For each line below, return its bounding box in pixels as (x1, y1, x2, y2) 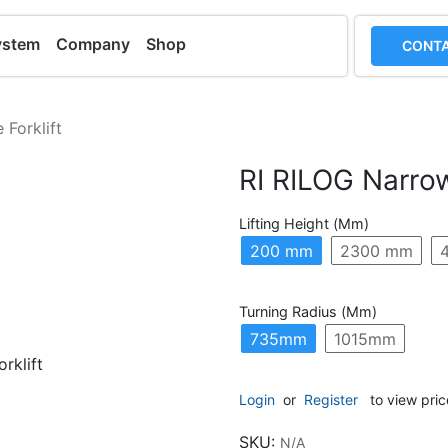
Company (56, 34, 131, 54)
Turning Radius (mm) (239, 303, 377, 321)
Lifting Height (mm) (239, 215, 369, 232)
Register (304, 391, 358, 409)
